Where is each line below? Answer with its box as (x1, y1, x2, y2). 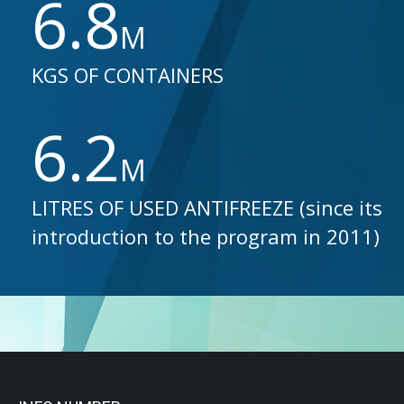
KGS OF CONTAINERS (32, 61, 224, 88)
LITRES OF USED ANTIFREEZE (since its (32, 194, 382, 221)
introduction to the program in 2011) (32, 223, 380, 250)
